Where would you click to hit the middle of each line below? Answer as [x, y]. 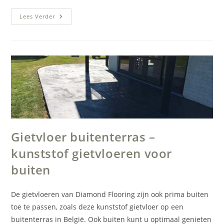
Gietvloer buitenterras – [83, 136]
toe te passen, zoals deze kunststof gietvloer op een [97, 206]
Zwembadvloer [82, 16]
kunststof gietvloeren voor [92, 153]
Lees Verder [37, 16]
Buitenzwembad [85, 44]
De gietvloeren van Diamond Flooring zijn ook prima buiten [110, 194]
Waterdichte [78, 30]
